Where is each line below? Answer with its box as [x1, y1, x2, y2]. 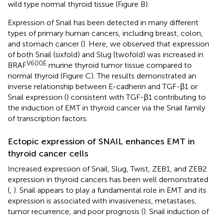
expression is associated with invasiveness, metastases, [8, 196, 197, 205]
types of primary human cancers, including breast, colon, [8, 28, 203, 38]
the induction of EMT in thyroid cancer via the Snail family [8, 103, 205, 112]
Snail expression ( [8, 92, 66, 102]
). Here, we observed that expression [83, 39, 209, 48]
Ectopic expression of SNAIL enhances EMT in [8, 136, 195, 147]
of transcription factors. [8, 113, 88, 123]
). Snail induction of [143, 206, 209, 216]
